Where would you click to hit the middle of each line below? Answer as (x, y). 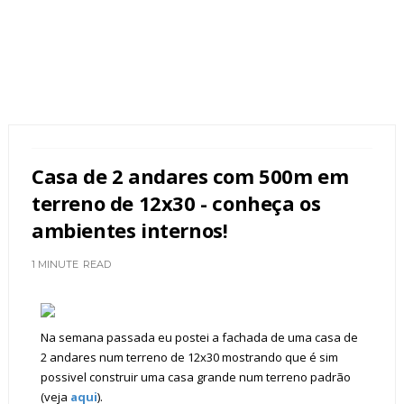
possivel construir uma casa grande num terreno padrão (195, 377)
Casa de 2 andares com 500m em (190, 176)
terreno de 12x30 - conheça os (176, 203)
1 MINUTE (55, 264)
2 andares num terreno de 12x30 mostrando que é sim (189, 357)
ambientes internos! (129, 230)
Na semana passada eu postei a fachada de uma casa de (199, 337)
